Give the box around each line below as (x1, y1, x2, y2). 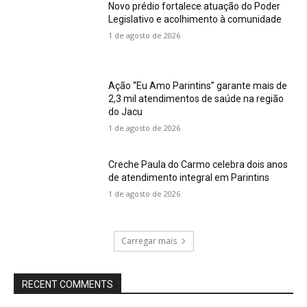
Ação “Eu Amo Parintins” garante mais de (108, 79, 288, 91)
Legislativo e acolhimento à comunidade (108, 14, 282, 25)
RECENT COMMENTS (22, 279, 113, 291)
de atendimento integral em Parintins (108, 172, 270, 184)
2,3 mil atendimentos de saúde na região (108, 93, 284, 104)
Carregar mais (121, 235, 177, 247)
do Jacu (108, 106, 143, 117)
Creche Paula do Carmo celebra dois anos (108, 159, 288, 171)
